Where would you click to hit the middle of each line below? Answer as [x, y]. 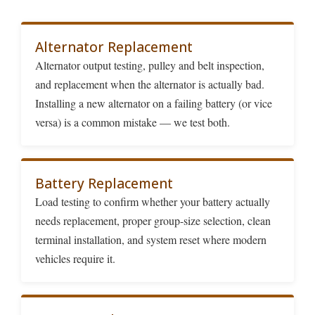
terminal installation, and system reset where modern [151, 239]
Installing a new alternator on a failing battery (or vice [154, 103]
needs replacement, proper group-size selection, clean [153, 220]
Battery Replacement [104, 183]
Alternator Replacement [114, 46]
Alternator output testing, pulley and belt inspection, [150, 65]
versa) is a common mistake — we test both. [133, 122]
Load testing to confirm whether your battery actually [153, 201]
